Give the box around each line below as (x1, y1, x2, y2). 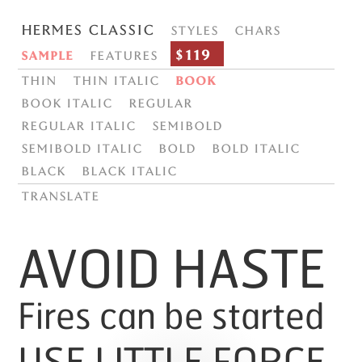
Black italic (82, 160, 178, 181)
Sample (21, 44, 74, 65)
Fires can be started (18, 301, 325, 321)
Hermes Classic (21, 18, 155, 40)
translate (21, 185, 100, 206)
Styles (170, 19, 219, 40)
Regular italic (21, 115, 137, 136)
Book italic (21, 92, 113, 113)
